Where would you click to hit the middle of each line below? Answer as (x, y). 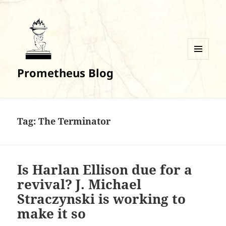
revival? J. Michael (79, 184)
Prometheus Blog (66, 73)
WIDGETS (202, 80)
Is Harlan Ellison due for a (105, 170)
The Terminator (75, 121)
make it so (52, 214)
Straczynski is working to (102, 199)
